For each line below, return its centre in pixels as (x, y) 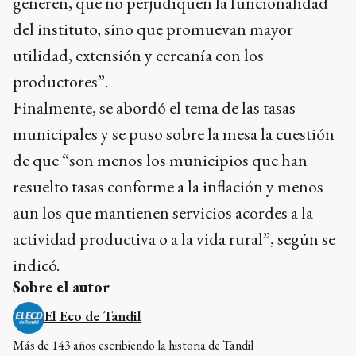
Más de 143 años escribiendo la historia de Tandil (133, 346)
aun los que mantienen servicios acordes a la (163, 213)
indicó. (36, 265)
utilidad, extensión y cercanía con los (138, 56)
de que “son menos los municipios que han (160, 161)
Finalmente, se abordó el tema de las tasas (154, 108)
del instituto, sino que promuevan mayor (153, 29)
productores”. (60, 82)
